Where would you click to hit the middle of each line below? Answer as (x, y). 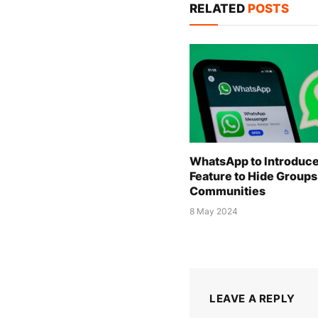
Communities (227, 191)
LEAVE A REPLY (252, 298)
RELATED (219, 9)
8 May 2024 (214, 211)
